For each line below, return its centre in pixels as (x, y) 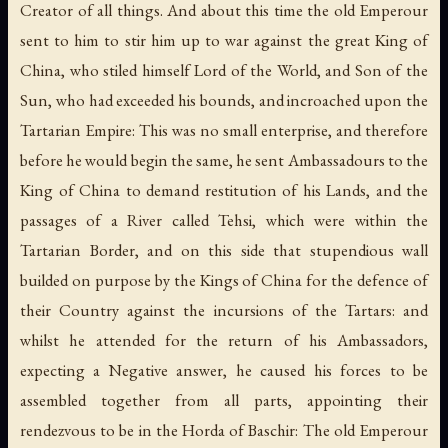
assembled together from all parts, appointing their (224, 399)
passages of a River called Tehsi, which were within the (224, 219)
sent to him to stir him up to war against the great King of (224, 39)
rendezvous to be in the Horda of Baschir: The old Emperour (224, 429)
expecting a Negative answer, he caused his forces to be (224, 369)
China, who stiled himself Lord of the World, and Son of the (224, 69)
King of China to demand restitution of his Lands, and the (224, 189)
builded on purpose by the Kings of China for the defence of (224, 279)
